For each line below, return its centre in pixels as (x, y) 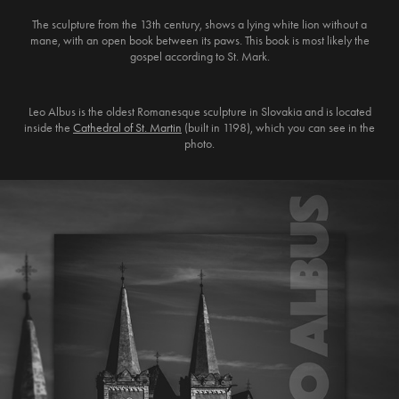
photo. (199, 144)
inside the (49, 128)
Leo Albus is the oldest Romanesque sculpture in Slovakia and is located (199, 112)
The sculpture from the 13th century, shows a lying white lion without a (199, 24)
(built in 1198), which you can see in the (278, 128)
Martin (166, 128)
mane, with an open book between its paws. (136, 41)
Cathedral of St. (110, 128)
